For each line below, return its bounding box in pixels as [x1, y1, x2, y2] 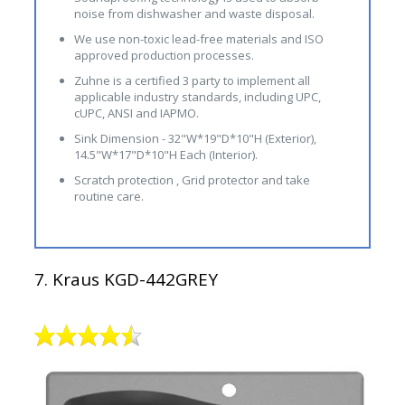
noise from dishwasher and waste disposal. [73, 5, 315, 23]
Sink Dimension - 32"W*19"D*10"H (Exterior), [73, 130, 316, 147]
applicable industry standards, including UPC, [73, 89, 321, 106]
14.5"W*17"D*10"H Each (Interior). [73, 146, 258, 164]
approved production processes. [73, 47, 254, 64]
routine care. [73, 188, 144, 205]
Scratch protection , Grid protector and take [73, 172, 310, 189]
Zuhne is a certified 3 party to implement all [73, 72, 310, 89]
